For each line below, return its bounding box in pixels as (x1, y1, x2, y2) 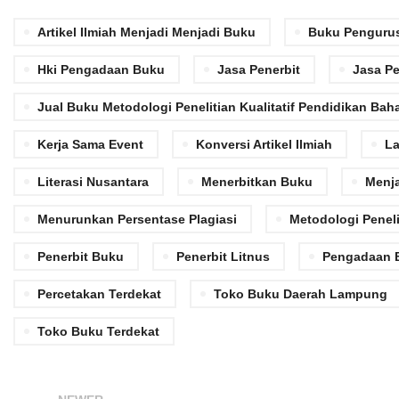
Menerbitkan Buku (201, 175, 313, 189)
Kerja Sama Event (37, 137, 143, 151)
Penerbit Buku (37, 249, 124, 264)
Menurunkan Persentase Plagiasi (37, 212, 237, 226)
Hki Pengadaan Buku (37, 62, 165, 77)
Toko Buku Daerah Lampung (214, 287, 387, 301)
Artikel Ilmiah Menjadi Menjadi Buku (37, 25, 256, 39)
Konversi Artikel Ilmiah (196, 137, 332, 151)
